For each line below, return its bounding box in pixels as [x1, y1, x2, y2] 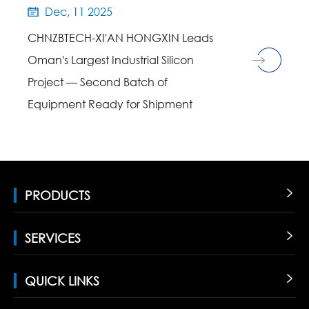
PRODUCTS [25, 188, 90, 203]
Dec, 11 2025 [42, 4, 112, 19]
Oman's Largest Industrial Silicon [28, 52, 194, 68]
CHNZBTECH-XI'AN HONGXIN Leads [28, 30, 213, 46]
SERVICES [25, 230, 81, 246]
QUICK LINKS [25, 273, 99, 289]
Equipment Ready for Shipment [28, 97, 192, 112]
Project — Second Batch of [28, 74, 168, 90]
